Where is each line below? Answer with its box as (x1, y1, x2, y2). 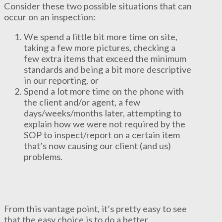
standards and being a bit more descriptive (24, 63, 191, 75)
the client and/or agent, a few (24, 96, 140, 108)
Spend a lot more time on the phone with (24, 85, 184, 97)
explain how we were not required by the (24, 118, 185, 129)
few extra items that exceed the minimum (24, 53, 186, 64)
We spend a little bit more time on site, (24, 31, 177, 42)
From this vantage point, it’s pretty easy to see (4, 203, 187, 215)
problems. (24, 151, 62, 162)
